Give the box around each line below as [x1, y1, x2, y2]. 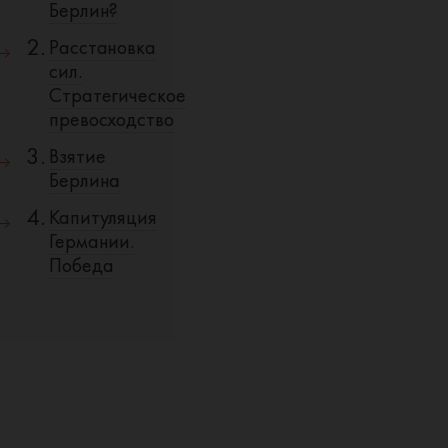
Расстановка [49, 34, 156, 60]
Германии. [49, 228, 135, 254]
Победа [49, 252, 114, 278]
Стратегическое [49, 82, 186, 108]
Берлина [49, 167, 121, 193]
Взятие [49, 143, 106, 169]
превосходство [49, 106, 174, 132]
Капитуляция [49, 204, 157, 230]
